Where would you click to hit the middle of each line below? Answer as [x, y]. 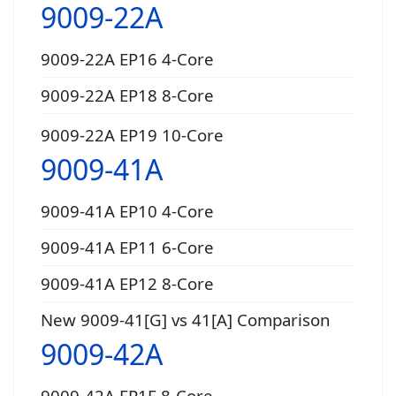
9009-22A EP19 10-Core [132, 134]
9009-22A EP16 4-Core [127, 58]
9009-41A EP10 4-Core [127, 210]
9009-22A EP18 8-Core [127, 95]
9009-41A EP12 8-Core [127, 283]
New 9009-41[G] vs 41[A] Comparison [186, 319]
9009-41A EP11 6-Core [127, 247]
